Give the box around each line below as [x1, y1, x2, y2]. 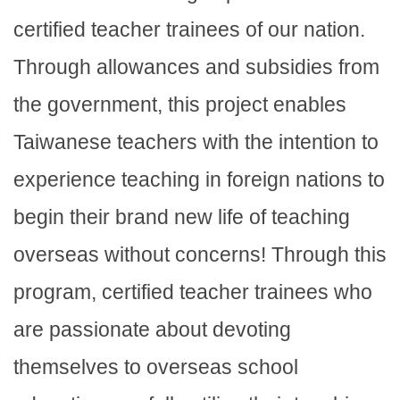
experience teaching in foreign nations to [13, 168, 385, 192]
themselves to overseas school [13, 355, 298, 379]
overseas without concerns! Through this [13, 243, 387, 267]
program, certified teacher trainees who [13, 280, 372, 304]
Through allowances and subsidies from [13, 55, 379, 79]
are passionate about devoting [13, 318, 291, 342]
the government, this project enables [13, 93, 346, 117]
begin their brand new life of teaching [13, 205, 350, 229]
